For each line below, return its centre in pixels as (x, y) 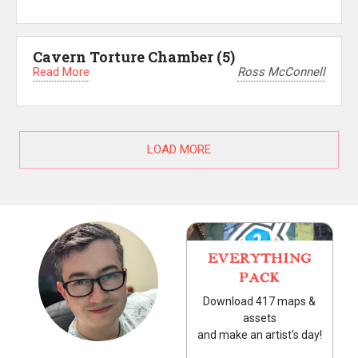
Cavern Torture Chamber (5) (134, 56)
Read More (61, 72)
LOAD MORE (179, 150)
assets (259, 318)
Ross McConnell (281, 72)
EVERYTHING (259, 259)
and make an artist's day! (259, 335)
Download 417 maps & (260, 302)
